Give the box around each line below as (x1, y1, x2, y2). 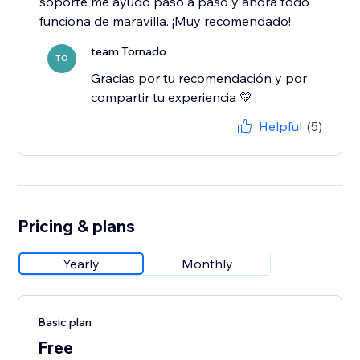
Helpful (258, 118, 302, 135)
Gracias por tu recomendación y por (91, 70, 308, 87)
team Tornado (91, 44, 167, 59)
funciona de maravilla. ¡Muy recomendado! (39, 13, 292, 30)
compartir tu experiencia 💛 (91, 89, 253, 106)
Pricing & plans (18, 215, 136, 237)
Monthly (182, 256, 234, 272)
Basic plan (38, 315, 92, 330)
